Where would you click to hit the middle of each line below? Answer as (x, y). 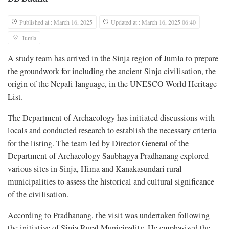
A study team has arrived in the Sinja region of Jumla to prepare (113, 59)
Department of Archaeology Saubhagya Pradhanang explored (108, 156)
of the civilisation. (38, 194)
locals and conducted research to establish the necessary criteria (112, 131)
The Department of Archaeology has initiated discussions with (111, 118)
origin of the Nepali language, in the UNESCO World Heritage (112, 84)
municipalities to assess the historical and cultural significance (111, 182)
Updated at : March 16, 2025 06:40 (153, 22)
